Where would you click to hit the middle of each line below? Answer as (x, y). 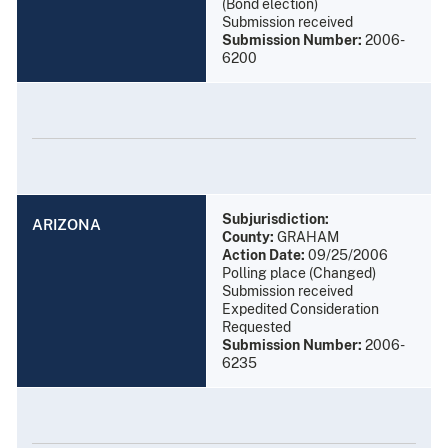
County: (248, 236)
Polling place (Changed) (299, 272)
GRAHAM (306, 236)
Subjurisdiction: (275, 218)
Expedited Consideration (300, 308)
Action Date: (263, 254)
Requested (256, 326)
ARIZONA (66, 224)
